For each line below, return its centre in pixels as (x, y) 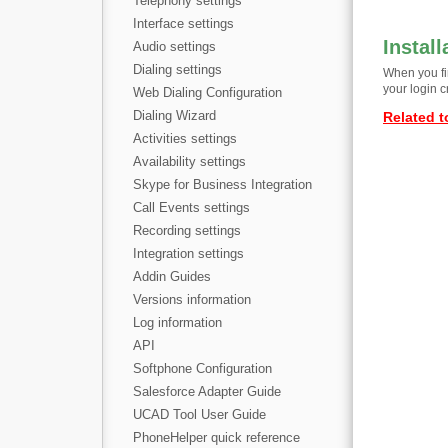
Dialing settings (177, 69)
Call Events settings (191, 207)
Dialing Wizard (174, 115)
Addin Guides (172, 276)
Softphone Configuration (202, 368)
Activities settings (185, 138)
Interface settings (183, 23)
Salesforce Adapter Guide (207, 391)
